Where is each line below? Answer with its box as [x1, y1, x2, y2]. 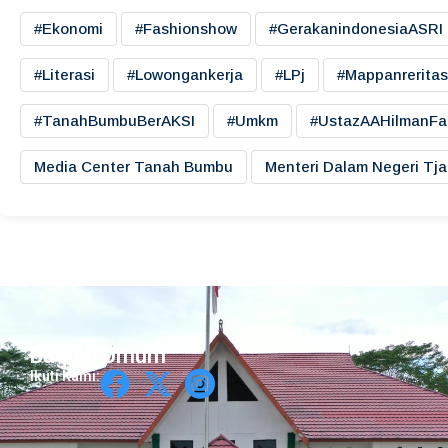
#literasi [34, 66, 95, 84]
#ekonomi [34, 20, 103, 38]
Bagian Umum [30, 343, 166, 369]
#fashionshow [135, 20, 237, 38]
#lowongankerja [127, 66, 243, 84]
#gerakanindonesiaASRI [269, 20, 443, 38]
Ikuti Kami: [30, 368, 100, 385]
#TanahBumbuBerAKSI [34, 112, 195, 130]
